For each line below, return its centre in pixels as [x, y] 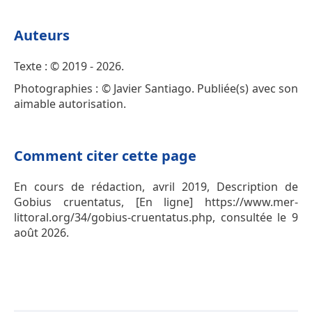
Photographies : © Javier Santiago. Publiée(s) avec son [156, 89]
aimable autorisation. [70, 104]
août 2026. [41, 233]
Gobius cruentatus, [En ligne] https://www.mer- [156, 202]
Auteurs [42, 36]
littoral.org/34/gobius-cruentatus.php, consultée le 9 [156, 218]
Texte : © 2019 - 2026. [69, 67]
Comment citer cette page [105, 156]
